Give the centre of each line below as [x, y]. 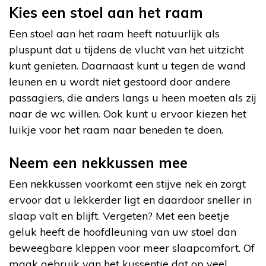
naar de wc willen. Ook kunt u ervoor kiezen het [128, 113]
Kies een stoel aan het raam [106, 12]
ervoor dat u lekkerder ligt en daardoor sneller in [130, 199]
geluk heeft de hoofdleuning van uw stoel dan [123, 232]
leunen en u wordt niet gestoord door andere [120, 81]
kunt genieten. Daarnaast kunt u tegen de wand [127, 65]
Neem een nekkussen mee [98, 162]
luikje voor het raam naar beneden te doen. [116, 129]
